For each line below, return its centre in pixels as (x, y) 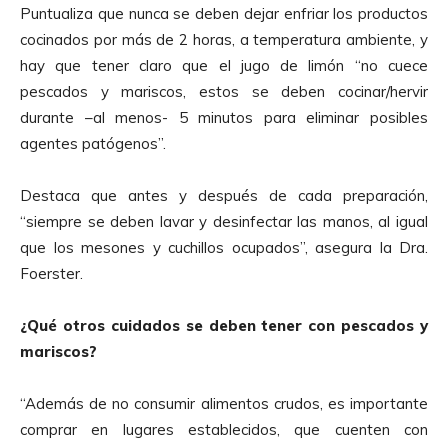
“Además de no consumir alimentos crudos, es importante (224, 403)
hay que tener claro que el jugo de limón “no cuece (224, 65)
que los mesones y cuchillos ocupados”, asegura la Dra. (224, 247)
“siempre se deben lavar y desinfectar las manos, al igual (224, 221)
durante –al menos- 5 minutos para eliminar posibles (224, 117)
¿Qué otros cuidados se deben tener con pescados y (224, 325)
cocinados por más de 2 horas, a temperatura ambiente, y (224, 39)
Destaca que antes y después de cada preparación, (224, 195)
